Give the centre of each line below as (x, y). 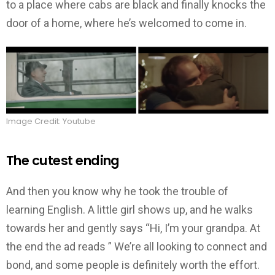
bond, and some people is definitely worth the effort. (133, 265)
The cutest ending (63, 161)
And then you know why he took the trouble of (117, 191)
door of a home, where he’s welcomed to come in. (126, 23)
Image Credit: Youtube (51, 122)
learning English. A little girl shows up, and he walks (130, 209)
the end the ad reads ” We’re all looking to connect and (137, 246)
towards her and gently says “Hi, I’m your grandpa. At (133, 228)
